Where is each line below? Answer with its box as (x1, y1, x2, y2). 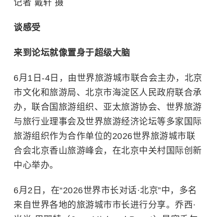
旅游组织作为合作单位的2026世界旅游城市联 (14, 131, 195, 141)
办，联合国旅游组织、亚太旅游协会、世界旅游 (14, 102, 202, 112)
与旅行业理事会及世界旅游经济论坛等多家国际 (14, 117, 202, 126)
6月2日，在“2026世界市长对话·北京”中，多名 (14, 186, 197, 195)
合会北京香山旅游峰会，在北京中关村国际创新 (14, 146, 202, 155)
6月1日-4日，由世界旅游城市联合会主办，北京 (14, 73, 202, 83)
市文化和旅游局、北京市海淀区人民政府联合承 (14, 88, 202, 97)
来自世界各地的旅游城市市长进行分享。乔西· (14, 200, 196, 210)
